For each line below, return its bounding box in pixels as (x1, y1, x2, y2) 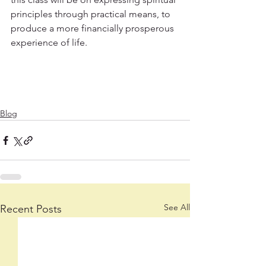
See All (164, 202, 190, 213)
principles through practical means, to (11, 8, 173, 20)
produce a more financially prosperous (11, 23, 176, 34)
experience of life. (11, 37, 87, 48)
